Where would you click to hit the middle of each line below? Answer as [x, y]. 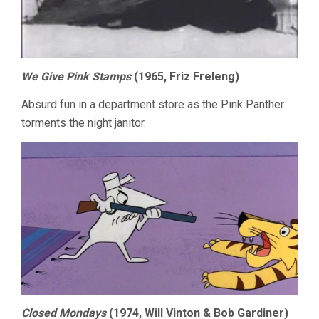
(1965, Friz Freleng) [185, 77]
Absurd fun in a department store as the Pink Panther [153, 105]
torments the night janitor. [84, 123]
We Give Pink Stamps [76, 77]
